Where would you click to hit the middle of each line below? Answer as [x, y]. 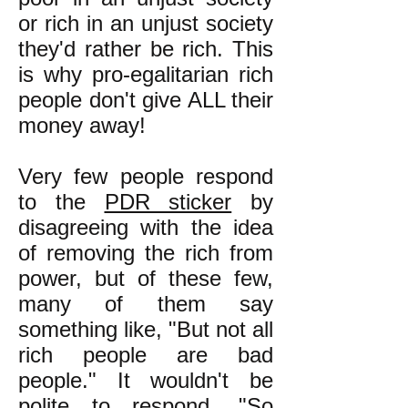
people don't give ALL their [146, 100]
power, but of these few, [146, 278]
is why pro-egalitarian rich [146, 74]
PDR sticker [168, 202]
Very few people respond [146, 176]
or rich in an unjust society [146, 23]
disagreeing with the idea [146, 227]
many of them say [146, 304]
